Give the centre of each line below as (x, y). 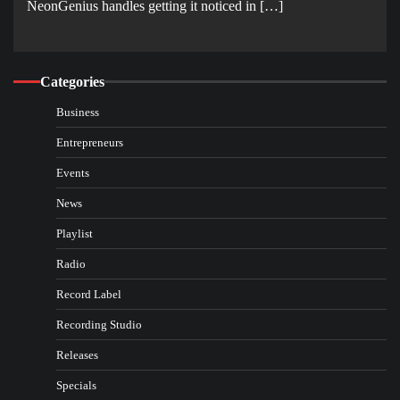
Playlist (75, 233)
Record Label (89, 294)
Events (73, 172)
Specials (76, 385)
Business (78, 112)
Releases (77, 354)
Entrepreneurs (90, 142)
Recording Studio (99, 324)
